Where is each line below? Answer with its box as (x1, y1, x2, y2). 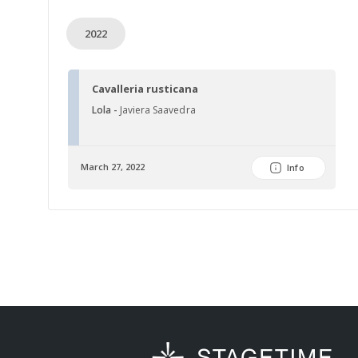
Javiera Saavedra (120, 103, 196, 117)
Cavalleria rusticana (92, 82, 199, 96)
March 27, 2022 (81, 161, 145, 173)
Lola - (92, 103, 121, 117)
